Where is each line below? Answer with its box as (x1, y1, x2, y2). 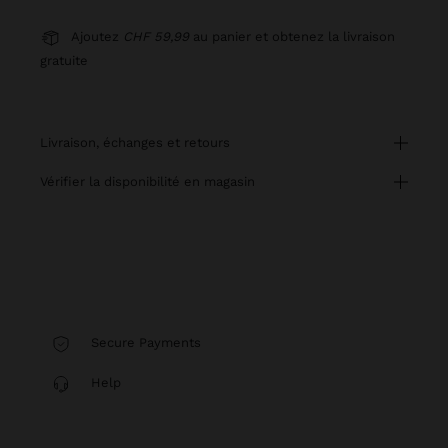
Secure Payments (87, 335, 201, 350)
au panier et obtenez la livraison (189, 29, 395, 44)
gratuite (40, 53, 88, 68)
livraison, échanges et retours (48, 135, 230, 150)
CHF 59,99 (123, 29, 189, 44)
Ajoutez (71, 29, 123, 44)
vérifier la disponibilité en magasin (47, 174, 255, 189)
